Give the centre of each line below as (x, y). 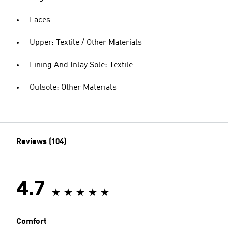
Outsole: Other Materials (73, 88)
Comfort (32, 222)
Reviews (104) (41, 142)
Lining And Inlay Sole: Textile (81, 65)
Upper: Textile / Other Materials (86, 43)
